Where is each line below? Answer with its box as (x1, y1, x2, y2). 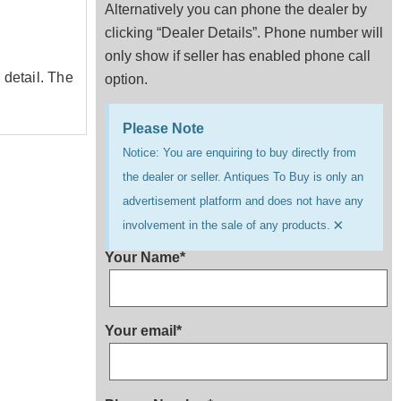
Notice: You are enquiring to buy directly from (123, 145, 356, 159)
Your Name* (105, 249, 185, 265)
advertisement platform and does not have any (123, 193, 363, 208)
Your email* (105, 323, 182, 339)
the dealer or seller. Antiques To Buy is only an (123, 169, 363, 183)
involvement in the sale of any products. (123, 218, 330, 232)
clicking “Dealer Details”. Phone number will (105, 24, 383, 40)
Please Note (123, 120, 204, 136)
